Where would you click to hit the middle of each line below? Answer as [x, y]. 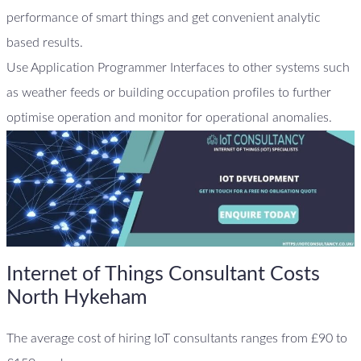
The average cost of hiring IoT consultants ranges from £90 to [177, 338]
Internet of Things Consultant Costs [163, 275]
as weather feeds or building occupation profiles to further [169, 92]
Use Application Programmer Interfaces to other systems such [178, 67]
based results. [46, 42]
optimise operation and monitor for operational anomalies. [169, 117]
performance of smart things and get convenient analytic [164, 17]
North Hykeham [77, 298]
